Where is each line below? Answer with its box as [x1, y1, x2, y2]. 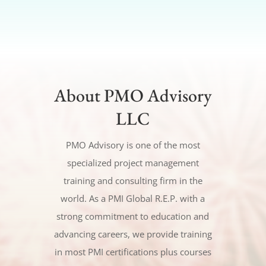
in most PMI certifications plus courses [54, 245, 211, 258]
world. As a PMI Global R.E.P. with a [61, 192, 205, 204]
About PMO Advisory [53, 83, 212, 107]
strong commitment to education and [56, 210, 210, 222]
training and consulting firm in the [63, 174, 202, 186]
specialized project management [66, 156, 199, 169]
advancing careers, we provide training [53, 227, 212, 240]
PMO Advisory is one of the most [65, 138, 200, 151]
